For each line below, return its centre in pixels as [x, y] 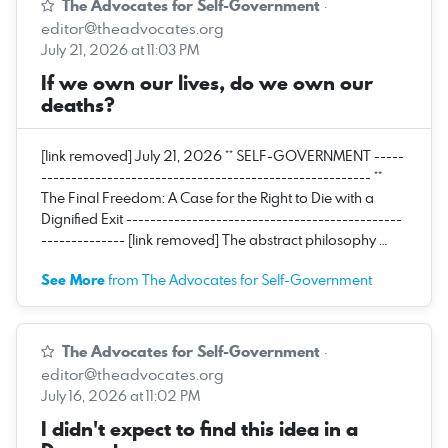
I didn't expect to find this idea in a [199, 428]
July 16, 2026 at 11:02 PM [120, 395]
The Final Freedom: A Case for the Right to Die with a [207, 197]
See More [73, 279]
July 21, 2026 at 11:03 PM [120, 49]
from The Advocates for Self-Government [238, 279]
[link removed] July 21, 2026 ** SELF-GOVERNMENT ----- [222, 155]
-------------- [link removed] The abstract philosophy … [214, 239]
